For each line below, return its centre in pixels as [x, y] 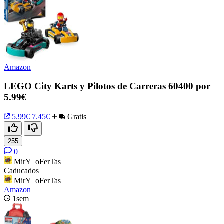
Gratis [76, 116]
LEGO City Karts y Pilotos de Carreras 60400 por [107, 86]
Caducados [21, 170]
